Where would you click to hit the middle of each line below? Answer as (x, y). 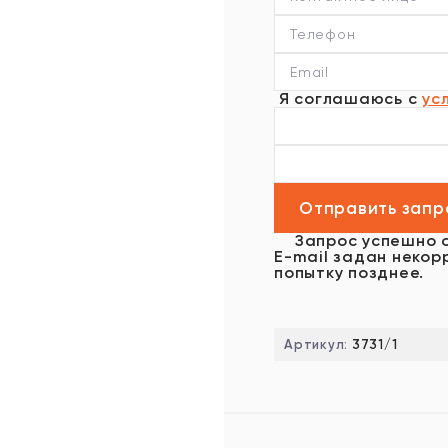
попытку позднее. (349, 272)
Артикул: (318, 344)
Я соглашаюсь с (348, 98)
